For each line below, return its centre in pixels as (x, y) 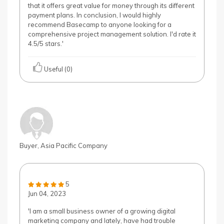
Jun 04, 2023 (47, 193)
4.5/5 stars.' (46, 43)
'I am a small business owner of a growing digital (102, 211)
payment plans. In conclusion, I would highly (94, 15)
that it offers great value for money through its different (111, 5)
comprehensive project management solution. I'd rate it (112, 34)
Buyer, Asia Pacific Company (63, 145)
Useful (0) (57, 69)
